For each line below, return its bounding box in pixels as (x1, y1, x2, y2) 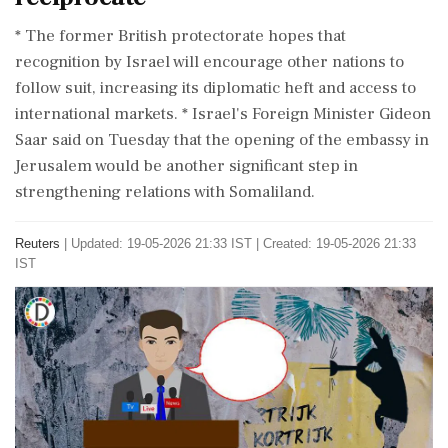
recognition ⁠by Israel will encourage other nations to (15, 51, 404, 73)
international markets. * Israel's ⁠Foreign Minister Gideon (15, 103, 431, 125)
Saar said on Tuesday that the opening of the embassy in (15, 129, 429, 151)
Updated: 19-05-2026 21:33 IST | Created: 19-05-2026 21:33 (71, 236, 416, 251)
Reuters (15, 236, 60, 251)
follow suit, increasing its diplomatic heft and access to (15, 77, 416, 99)
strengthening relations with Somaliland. (15, 181, 315, 203)
